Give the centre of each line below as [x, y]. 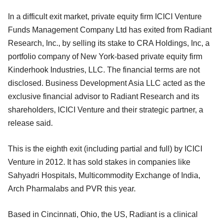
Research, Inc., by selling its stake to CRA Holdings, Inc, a [109, 43]
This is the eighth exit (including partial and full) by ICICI [105, 149]
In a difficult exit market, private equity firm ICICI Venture [105, 17]
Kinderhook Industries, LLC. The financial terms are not [104, 70]
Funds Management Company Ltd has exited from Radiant [110, 30]
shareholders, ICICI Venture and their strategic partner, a [106, 110]
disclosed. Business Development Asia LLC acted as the [107, 83]
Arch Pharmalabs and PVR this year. [72, 189]
